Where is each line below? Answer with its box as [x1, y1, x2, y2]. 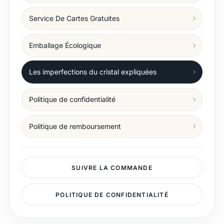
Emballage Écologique [28, 41, 101, 49]
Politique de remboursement [28, 122, 121, 130]
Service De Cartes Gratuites [28, 14, 119, 22]
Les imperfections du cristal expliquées [28, 67, 156, 76]
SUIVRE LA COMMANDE [71, 163, 152, 171]
